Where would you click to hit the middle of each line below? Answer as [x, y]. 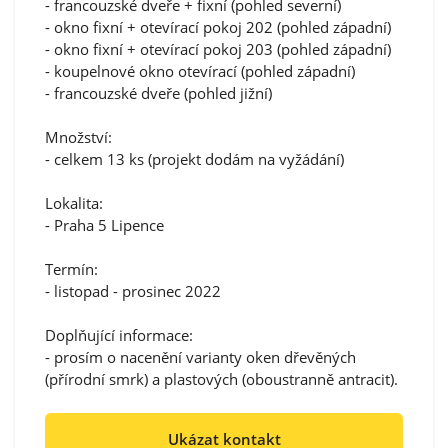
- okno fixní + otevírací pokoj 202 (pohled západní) [218, 27]
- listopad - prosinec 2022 [133, 291]
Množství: [78, 137]
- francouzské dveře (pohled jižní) [158, 93]
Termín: [71, 269]
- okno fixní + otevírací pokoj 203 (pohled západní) [218, 49]
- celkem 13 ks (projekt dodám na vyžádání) [194, 159]
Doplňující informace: [119, 335]
